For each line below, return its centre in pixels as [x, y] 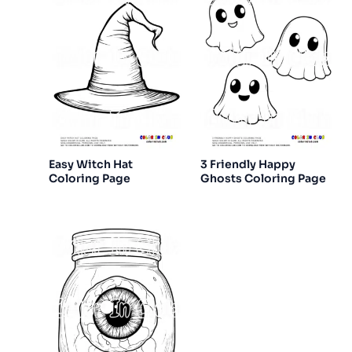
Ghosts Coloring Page [263, 178]
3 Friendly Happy [248, 164]
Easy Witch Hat [91, 164]
